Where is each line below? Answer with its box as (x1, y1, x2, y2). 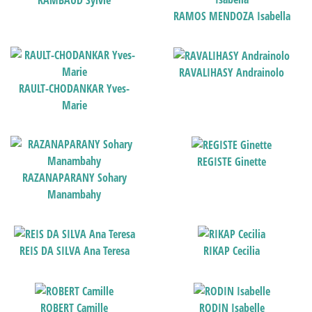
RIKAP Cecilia (203, 243, 260, 259)
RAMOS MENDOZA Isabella (173, 8, 290, 24)
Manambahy (47, 186, 102, 202)
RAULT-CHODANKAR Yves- (19, 80, 130, 96)
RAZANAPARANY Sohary (22, 169, 127, 185)
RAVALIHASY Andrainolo (179, 65, 285, 81)
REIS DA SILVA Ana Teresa (19, 243, 130, 259)
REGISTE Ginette (197, 154, 267, 170)
